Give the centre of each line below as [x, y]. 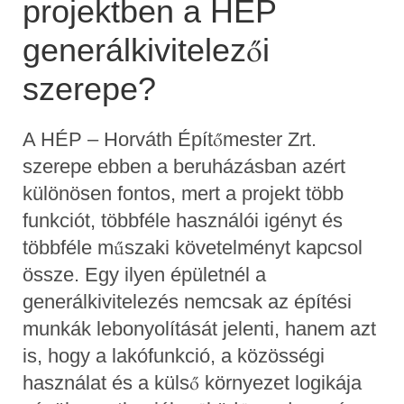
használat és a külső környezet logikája [192, 382]
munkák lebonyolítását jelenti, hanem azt [199, 328]
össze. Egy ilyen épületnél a [144, 274]
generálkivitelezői [146, 50]
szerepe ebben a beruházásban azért [184, 166]
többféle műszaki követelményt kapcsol [193, 247]
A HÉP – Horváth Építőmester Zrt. [170, 139]
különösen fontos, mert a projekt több [183, 193]
